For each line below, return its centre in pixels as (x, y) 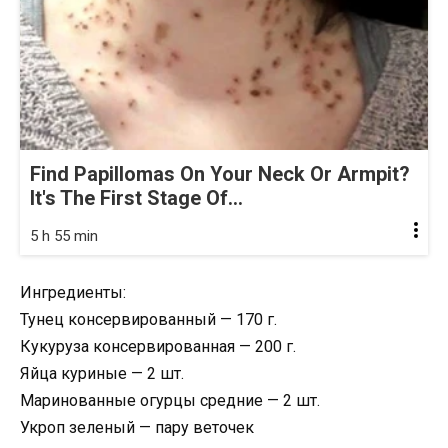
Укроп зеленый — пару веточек (137, 427)
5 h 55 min (64, 235)
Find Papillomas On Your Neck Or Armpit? (220, 173)
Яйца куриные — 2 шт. (102, 373)
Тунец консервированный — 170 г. (148, 319)
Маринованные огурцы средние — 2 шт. (170, 400)
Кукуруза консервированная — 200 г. (158, 346)
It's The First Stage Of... (136, 197)
